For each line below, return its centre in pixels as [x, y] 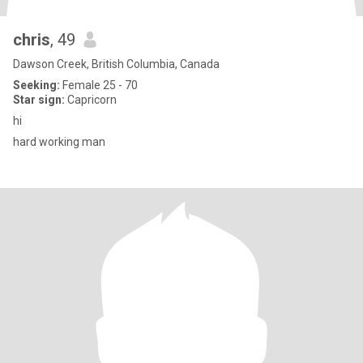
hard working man [59, 142]
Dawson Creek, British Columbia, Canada [116, 64]
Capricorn [91, 100]
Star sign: [39, 100]
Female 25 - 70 [99, 85]
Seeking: [36, 85]
